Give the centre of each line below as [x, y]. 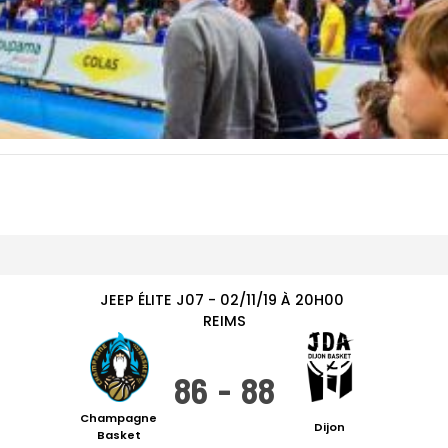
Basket [118, 435]
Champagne [118, 418]
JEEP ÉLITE [136, 300]
